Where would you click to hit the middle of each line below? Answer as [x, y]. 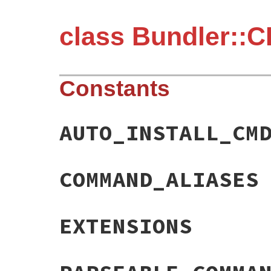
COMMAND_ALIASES [159, 180]
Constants [115, 89]
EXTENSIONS [126, 226]
